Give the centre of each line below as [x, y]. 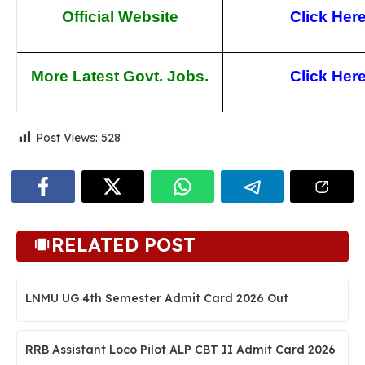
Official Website [120, 17]
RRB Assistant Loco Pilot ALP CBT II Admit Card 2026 [180, 350]
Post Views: [67, 138]
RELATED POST [123, 245]
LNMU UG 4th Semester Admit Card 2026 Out [157, 299]
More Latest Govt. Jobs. [120, 76]
